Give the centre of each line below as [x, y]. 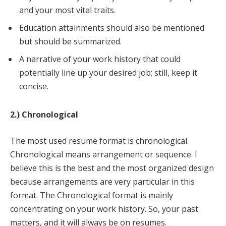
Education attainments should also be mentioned [112, 28]
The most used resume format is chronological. [99, 140]
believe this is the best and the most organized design [112, 168]
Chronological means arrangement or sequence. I [104, 154]
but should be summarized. [71, 42]
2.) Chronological [44, 114]
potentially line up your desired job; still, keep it [108, 73]
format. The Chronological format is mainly [92, 195]
